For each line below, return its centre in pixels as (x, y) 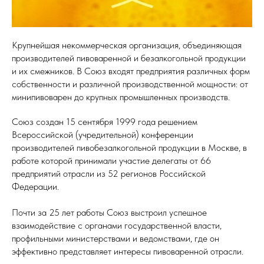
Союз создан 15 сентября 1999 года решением (105, 122)
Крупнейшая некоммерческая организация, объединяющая (127, 45)
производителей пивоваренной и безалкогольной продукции (129, 58)
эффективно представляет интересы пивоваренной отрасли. (128, 252)
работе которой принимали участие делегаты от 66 (111, 161)
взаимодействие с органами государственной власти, (117, 226)
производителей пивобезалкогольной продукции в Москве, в (129, 148)
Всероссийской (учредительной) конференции (103, 135)
